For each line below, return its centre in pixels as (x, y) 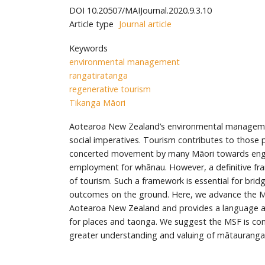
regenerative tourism (110, 89)
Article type (91, 24)
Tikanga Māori (97, 102)
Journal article (145, 24)
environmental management (125, 62)
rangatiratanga (98, 75)
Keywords (88, 48)
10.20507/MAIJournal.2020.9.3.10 (149, 11)
